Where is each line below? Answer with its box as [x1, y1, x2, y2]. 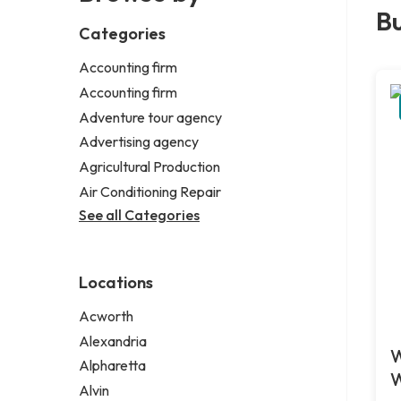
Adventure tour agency [79, 107, 222, 126]
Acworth [79, 306, 133, 325]
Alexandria [79, 331, 147, 350]
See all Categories [79, 205, 200, 224]
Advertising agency [79, 132, 199, 151]
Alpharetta [79, 356, 146, 375]
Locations [79, 271, 153, 293]
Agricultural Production [79, 158, 220, 176]
